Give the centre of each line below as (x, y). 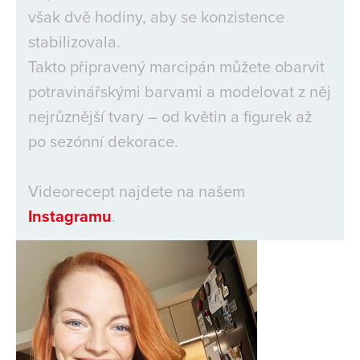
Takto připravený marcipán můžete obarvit (176, 66)
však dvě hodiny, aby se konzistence (156, 16)
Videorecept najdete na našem (137, 191)
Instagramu (70, 216)
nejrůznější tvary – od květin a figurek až (170, 116)
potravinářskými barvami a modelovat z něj (180, 91)
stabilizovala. (74, 41)
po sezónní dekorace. (103, 141)
